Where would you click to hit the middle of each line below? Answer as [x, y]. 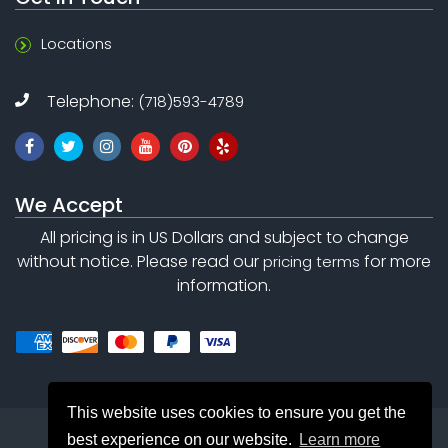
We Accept [69, 204]
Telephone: [92, 102]
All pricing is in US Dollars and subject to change [224, 237]
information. [224, 285]
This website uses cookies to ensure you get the [237, 412]
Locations [76, 44]
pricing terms [311, 261]
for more [395, 261]
